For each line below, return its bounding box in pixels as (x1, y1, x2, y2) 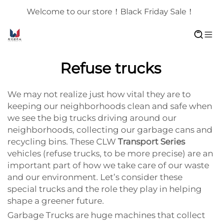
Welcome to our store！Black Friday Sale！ (27, 7, 194, 16)
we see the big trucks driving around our (7, 113, 177, 123)
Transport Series (118, 137, 185, 147)
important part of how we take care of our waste (7, 160, 209, 170)
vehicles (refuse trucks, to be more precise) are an (7, 148, 213, 158)
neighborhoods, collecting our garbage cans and (7, 125, 213, 135)
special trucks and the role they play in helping (7, 184, 202, 194)
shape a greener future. (7, 196, 108, 206)
